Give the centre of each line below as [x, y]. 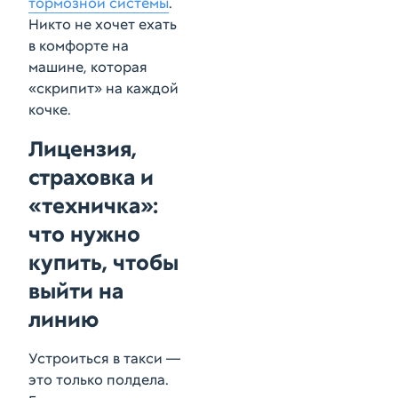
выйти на [76, 291]
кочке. [50, 110]
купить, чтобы [103, 263]
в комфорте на [79, 46]
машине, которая [88, 67]
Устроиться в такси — [104, 358]
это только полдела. [99, 380]
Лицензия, [83, 149]
